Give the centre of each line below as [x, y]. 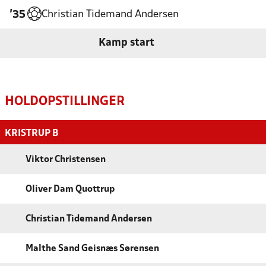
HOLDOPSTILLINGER [65, 102]
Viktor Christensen [66, 159]
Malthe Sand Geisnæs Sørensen [92, 248]
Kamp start [126, 43]
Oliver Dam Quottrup [70, 189]
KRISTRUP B [31, 133]
